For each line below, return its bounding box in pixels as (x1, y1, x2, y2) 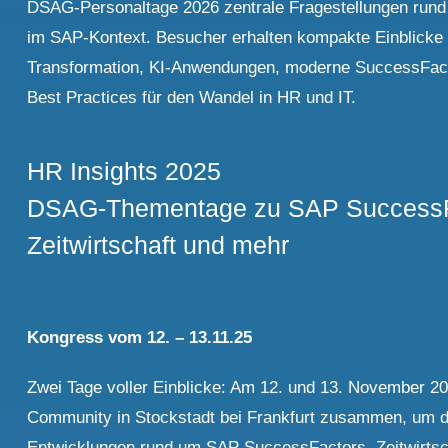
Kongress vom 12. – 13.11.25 (27, 327, 253, 347)
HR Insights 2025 (27, 157, 222, 186)
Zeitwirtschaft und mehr (27, 231, 290, 260)
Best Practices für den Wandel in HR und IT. (27, 88, 357, 108)
